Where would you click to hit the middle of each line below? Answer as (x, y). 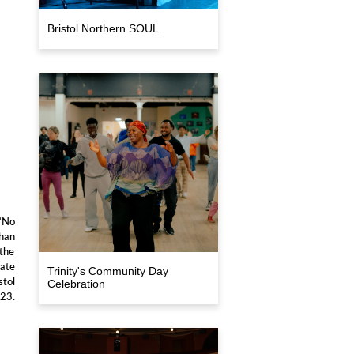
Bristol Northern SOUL (103, 28)
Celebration (76, 284)
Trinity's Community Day (107, 271)
